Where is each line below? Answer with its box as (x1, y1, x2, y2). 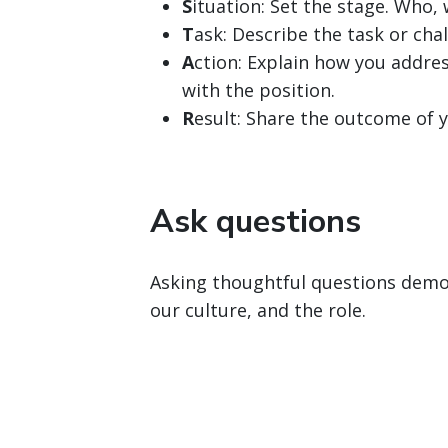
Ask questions (150, 200, 361, 243)
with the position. (182, 78, 335, 102)
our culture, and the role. (150, 298, 366, 322)
